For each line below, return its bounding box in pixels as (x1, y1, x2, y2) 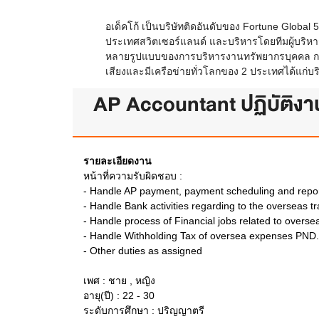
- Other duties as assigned (83, 245, 202, 256)
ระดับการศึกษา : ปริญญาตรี (83, 305, 204, 316)
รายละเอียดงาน (83, 155, 152, 167)
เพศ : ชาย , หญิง (83, 275, 155, 286)
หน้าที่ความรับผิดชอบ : (83, 170, 182, 182)
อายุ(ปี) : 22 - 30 (83, 290, 155, 301)
